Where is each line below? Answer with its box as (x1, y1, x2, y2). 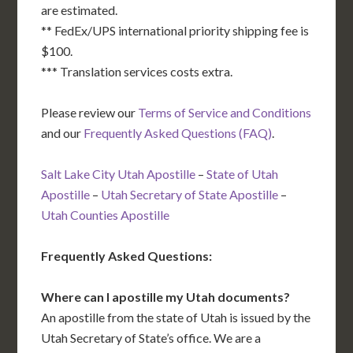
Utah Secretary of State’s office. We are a (41, 330, 262, 346)
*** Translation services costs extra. (41, 64, 233, 80)
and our (41, 125, 84, 141)
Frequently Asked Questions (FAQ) (84, 125, 273, 141)
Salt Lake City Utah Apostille (41, 166, 196, 182)
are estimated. (41, 2, 118, 18)
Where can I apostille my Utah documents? (41, 289, 291, 305)
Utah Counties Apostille (41, 207, 170, 223)
